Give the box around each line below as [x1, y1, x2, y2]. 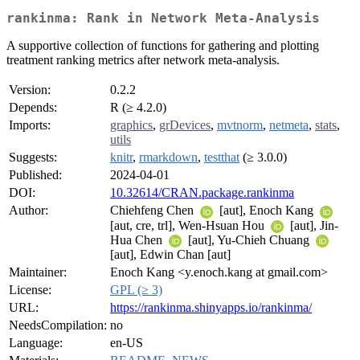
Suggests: [9, 150, 57, 165]
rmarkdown [139, 150, 198, 165]
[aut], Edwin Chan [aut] [110, 247, 231, 262]
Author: [9, 203, 48, 218]
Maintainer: [9, 265, 67, 280]
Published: [9, 168, 62, 182]
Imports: [9, 118, 51, 133]
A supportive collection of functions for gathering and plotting [6, 39, 319, 53]
